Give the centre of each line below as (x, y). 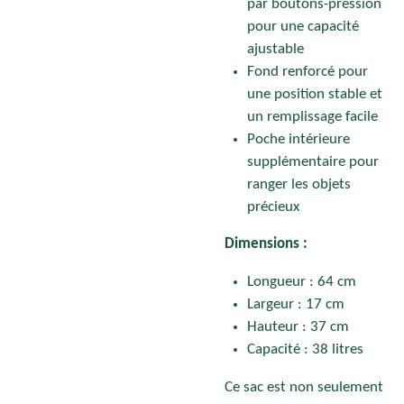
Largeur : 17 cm (296, 304)
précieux (273, 207)
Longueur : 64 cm (302, 282)
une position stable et (315, 94)
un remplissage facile (312, 117)
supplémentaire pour (313, 162)
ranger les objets (299, 184)
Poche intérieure (298, 139)
